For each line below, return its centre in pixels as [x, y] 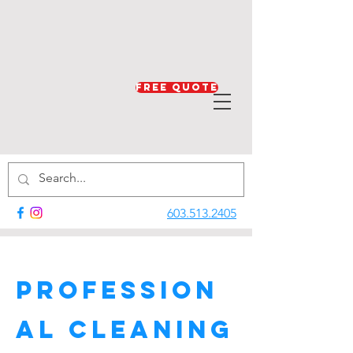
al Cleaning [124, 329]
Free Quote [177, 87]
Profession [117, 290]
